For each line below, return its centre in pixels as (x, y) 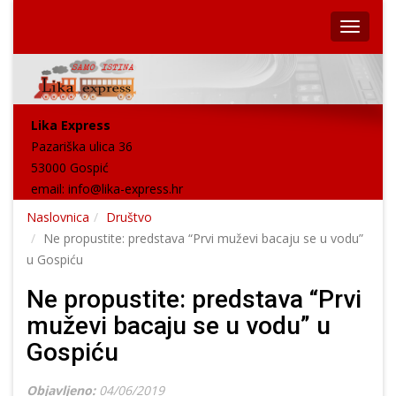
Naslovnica (58, 217)
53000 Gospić (70, 168)
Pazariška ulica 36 (82, 147)
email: (49, 189)
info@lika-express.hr (126, 189)
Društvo (129, 217)
